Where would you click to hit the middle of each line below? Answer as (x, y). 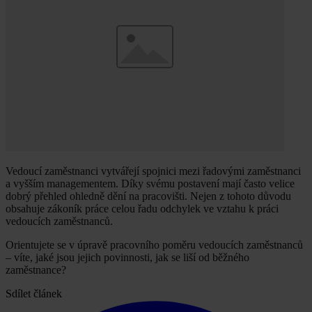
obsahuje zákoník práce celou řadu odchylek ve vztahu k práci (142, 209)
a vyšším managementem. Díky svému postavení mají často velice (150, 184)
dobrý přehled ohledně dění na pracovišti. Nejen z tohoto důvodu (148, 196)
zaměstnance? (36, 270)
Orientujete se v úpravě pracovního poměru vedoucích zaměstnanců (154, 245)
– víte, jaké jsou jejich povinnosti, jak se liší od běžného (127, 258)
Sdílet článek (34, 294)
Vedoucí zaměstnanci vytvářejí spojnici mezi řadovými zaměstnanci (153, 171)
